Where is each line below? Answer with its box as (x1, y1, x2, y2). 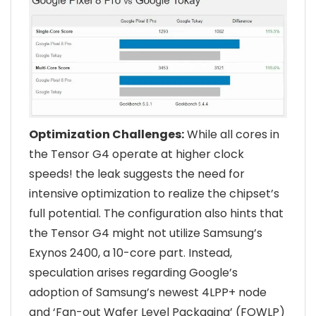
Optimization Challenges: (29, 126, 184, 143)
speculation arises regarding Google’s (29, 265, 238, 281)
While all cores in (184, 126, 279, 143)
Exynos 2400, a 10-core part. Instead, (29, 245, 232, 262)
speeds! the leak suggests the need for (29, 166, 245, 183)
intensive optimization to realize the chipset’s (29, 186, 279, 202)
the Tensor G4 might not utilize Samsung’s (29, 225, 262, 242)
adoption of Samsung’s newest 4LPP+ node (29, 284, 267, 301)
